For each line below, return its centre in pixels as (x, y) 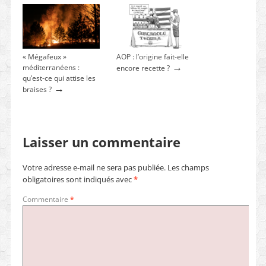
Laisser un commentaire (101, 142)
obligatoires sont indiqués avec (78, 180)
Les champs (188, 168)
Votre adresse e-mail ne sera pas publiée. (94, 168)
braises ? (37, 89)
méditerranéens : (51, 67)
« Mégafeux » (44, 56)
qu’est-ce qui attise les (59, 78)
